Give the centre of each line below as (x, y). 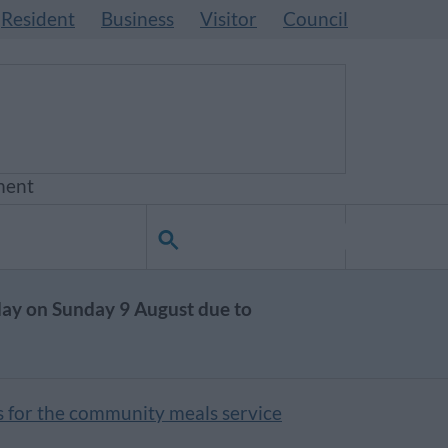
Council (315, 19)
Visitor (228, 19)
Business (137, 19)
